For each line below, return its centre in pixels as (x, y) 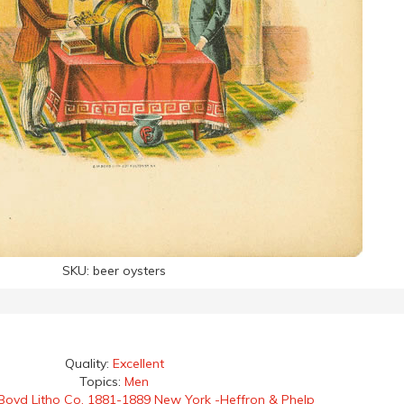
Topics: (102, 381)
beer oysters (129, 271)
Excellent (138, 363)
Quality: (88, 363)
